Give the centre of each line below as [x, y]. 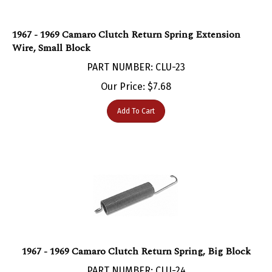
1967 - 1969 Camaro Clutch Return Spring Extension [126, 22]
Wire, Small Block [51, 36]
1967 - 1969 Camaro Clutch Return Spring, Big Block [136, 239]
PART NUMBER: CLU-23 [136, 55]
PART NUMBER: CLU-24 [136, 258]
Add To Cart [136, 99]
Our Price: [123, 74]
